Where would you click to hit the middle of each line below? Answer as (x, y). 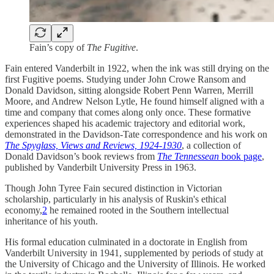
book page (240, 157)
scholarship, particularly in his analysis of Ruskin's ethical (116, 199)
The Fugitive (111, 48)
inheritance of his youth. (51, 221)
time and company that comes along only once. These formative (128, 113)
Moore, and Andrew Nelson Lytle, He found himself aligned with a (135, 102)
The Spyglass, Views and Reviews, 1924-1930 (93, 146)
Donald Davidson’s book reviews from (81, 157)
